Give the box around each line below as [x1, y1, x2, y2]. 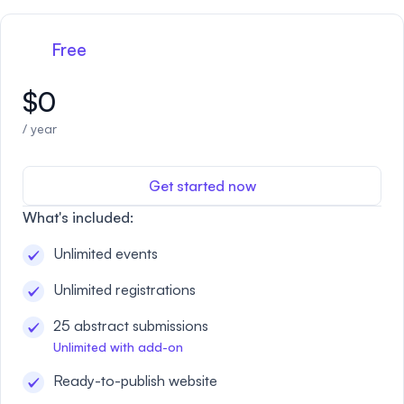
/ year [23, 121, 57, 136]
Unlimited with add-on [53, 339, 183, 354]
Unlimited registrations [53, 280, 196, 298]
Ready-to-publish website [53, 372, 217, 390]
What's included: [23, 208, 133, 226]
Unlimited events [53, 244, 158, 262]
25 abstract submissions [53, 317, 208, 335]
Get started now [148, 177, 256, 195]
